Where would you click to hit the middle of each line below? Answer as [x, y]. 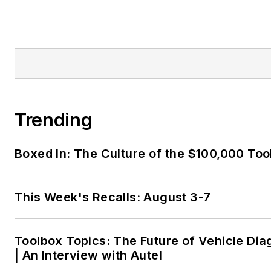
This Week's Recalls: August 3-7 [113, 198]
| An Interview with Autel [88, 256]
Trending [54, 120]
